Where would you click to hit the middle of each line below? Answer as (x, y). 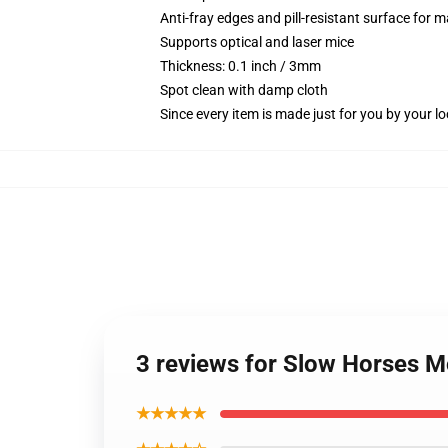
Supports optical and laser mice (257, 42)
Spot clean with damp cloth (244, 90)
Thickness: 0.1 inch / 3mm (240, 66)
